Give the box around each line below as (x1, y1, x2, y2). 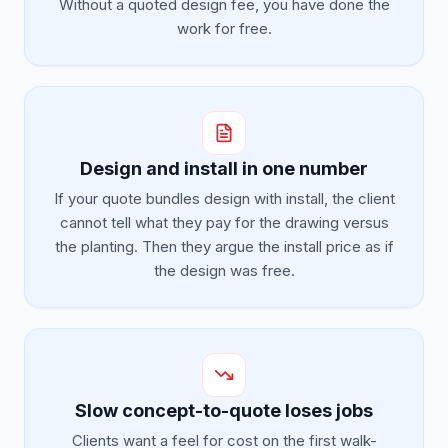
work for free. (176, 19, 272, 38)
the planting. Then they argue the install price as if (54, 237, 394, 256)
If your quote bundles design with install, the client (53, 189, 395, 208)
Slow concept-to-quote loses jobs (75, 400, 373, 421)
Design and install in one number (80, 158, 368, 179)
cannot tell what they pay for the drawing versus (59, 213, 389, 232)
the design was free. (153, 261, 295, 280)
